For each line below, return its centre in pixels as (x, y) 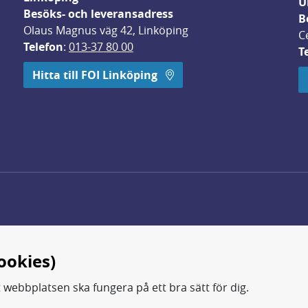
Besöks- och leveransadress (98, 14)
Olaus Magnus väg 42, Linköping (106, 30)
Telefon (43, 47)
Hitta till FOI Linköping (96, 75)
